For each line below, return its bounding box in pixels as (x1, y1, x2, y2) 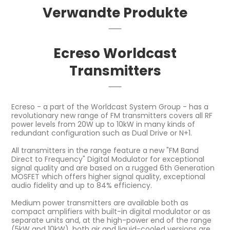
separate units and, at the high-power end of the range (11, 215, 212, 225)
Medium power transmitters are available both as (11, 197, 189, 208)
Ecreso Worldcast (53, 43, 177, 63)
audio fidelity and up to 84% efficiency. (11, 180, 152, 190)
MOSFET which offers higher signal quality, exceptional (11, 171, 206, 182)
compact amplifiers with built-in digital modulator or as (11, 206, 211, 217)
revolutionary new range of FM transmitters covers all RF (11, 110, 213, 121)
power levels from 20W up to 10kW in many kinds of (11, 119, 196, 129)
